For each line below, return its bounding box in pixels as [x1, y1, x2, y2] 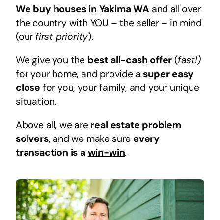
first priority [35, 30, 88, 43]
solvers [15, 132, 49, 145]
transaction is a [15, 146, 88, 159]
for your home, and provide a [15, 67, 143, 80]
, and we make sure [48, 132, 133, 145]
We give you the [15, 54, 87, 66]
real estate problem [90, 118, 181, 131]
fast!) [177, 54, 201, 66]
